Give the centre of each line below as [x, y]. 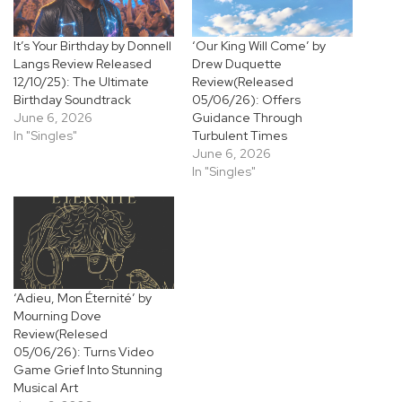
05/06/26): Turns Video [83, 351]
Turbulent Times [240, 136]
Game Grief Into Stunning [88, 369]
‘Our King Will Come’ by [259, 46]
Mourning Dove [57, 315]
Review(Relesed [61, 333]
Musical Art [46, 387]
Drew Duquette [237, 64]
